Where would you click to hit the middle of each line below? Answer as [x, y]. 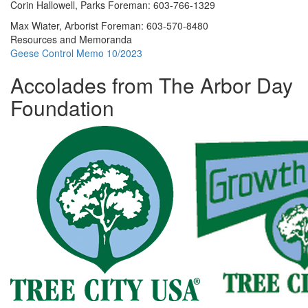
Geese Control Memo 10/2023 [76, 53]
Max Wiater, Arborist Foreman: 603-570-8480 [109, 25]
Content [29, 132]
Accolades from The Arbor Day [152, 85]
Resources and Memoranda [71, 39]
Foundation [62, 108]
